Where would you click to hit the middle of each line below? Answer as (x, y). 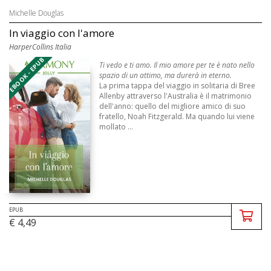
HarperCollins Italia (40, 47)
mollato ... (116, 127)
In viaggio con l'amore (62, 33)
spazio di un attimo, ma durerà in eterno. (166, 76)
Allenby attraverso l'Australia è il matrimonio (176, 96)
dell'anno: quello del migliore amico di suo (173, 106)
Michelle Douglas (36, 13)
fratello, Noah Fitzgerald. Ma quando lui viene (177, 117)
